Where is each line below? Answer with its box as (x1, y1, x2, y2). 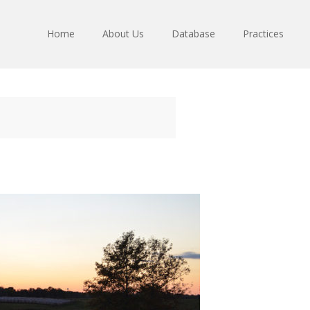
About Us (102, 27, 144, 40)
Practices (243, 27, 284, 40)
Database (172, 27, 215, 40)
